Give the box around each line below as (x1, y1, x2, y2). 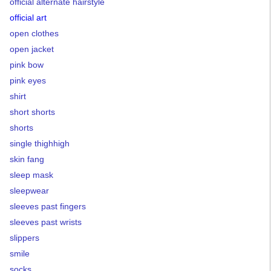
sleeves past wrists (10, 217, 82, 227)
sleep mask (10, 169, 53, 180)
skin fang (10, 154, 44, 164)
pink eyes (10, 75, 46, 85)
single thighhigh (10, 138, 70, 148)
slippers (10, 232, 39, 243)
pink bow (10, 59, 44, 70)
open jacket (10, 44, 54, 54)
